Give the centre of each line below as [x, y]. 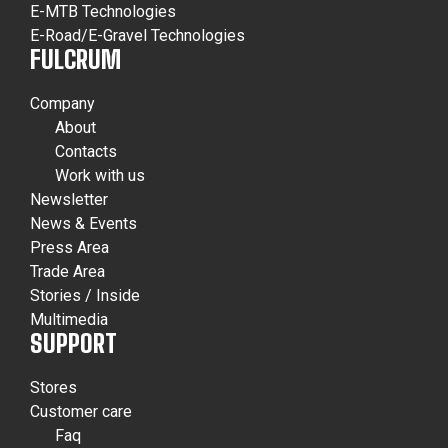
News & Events [83, 224]
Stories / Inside [85, 296]
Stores [53, 388]
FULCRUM [75, 60]
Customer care [81, 412]
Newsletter [69, 200]
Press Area [69, 248]
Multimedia [69, 320]
